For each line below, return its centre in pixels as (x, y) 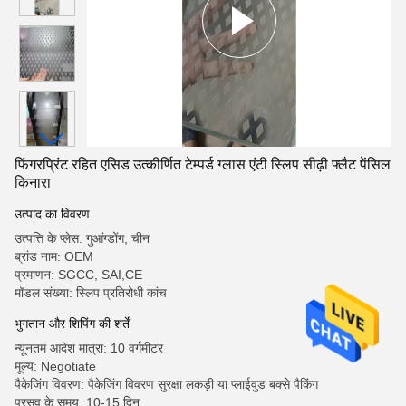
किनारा (33, 183)
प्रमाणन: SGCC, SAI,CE (78, 275)
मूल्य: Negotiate (55, 366)
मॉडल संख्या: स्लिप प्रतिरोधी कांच (91, 293)
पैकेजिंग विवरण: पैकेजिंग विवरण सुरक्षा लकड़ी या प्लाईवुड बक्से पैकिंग (166, 384)
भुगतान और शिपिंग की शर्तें (72, 324)
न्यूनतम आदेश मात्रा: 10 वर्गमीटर (89, 348)
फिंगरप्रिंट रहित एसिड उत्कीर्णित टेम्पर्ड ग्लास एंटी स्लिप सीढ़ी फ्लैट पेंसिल (203, 164)
